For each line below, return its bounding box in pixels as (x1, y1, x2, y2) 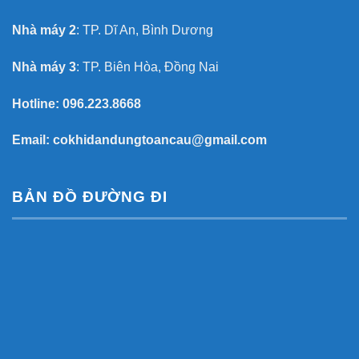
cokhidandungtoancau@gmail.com (53, 133, 267, 147)
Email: (12, 133, 53, 147)
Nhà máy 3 (12, 59, 76, 74)
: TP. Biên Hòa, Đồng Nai (76, 59, 219, 74)
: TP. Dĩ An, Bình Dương (76, 23, 213, 38)
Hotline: (12, 96, 63, 111)
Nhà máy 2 (12, 23, 76, 38)
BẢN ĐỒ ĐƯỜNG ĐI (12, 188, 168, 206)
